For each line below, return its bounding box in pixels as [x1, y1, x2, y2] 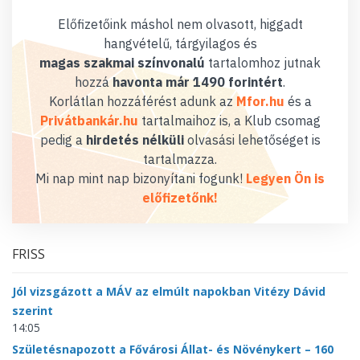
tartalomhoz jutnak [205, 54, 321, 71]
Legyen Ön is [246, 170, 325, 186]
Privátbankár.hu [39, 112, 138, 129]
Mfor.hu [235, 92, 284, 109]
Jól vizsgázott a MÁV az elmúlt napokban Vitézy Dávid [12, 283, 325, 299]
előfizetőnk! [142, 189, 218, 206]
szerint [12, 302, 53, 318]
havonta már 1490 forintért [112, 73, 283, 90]
